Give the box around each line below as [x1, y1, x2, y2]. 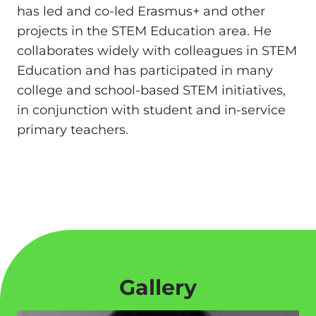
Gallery [119, 274, 197, 300]
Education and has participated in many [17, 62, 273, 78]
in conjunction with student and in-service [17, 102, 286, 118]
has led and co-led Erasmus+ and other [17, 3, 265, 19]
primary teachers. [17, 121, 128, 138]
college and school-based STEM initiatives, [17, 82, 286, 98]
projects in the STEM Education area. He [17, 23, 272, 39]
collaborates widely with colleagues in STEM [17, 42, 297, 59]
